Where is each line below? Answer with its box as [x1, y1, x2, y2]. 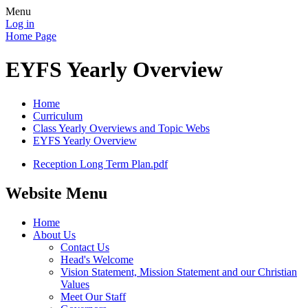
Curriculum [33, 109, 82, 122]
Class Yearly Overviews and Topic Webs [33, 122, 210, 134]
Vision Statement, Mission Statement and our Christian [60, 265, 297, 278]
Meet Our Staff [60, 290, 126, 302]
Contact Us [60, 241, 109, 253]
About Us [33, 228, 76, 241]
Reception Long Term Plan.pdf [33, 157, 168, 170]
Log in [5, 18, 34, 30]
